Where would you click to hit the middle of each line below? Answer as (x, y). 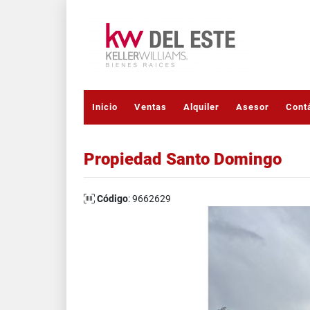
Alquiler (201, 107)
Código (112, 199)
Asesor (253, 107)
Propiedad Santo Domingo (183, 159)
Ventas (151, 107)
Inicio (105, 107)
